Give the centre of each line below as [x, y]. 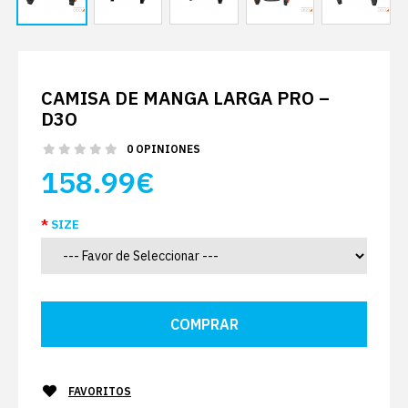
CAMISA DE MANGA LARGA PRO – [185, 98]
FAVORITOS [100, 392]
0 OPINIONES [163, 149]
